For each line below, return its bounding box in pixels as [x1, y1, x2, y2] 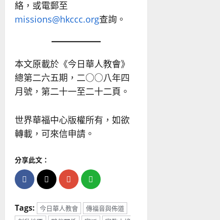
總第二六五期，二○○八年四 [15, 72, 130, 83]
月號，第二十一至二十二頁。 [15, 85, 130, 97]
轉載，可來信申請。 [15, 128, 94, 139]
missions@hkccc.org [15, 13, 99, 25]
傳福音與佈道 [86, 204, 124, 213]
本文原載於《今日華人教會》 [15, 58, 130, 70]
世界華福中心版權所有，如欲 [15, 114, 130, 126]
